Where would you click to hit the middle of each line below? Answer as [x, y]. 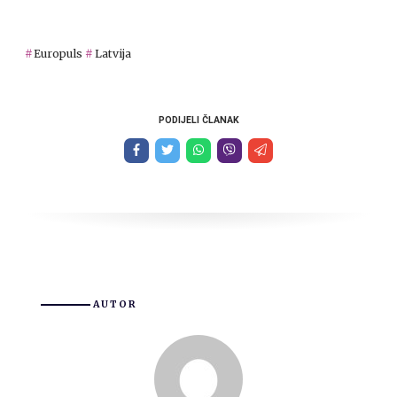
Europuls [58, 53]
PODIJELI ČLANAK [198, 120]
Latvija [113, 53]
